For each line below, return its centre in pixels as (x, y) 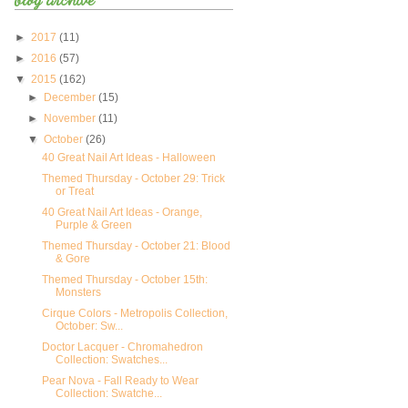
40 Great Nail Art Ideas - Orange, (122, 213)
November (71, 119)
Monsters (78, 293)
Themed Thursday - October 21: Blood (136, 246)
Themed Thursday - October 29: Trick (133, 179)
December (71, 98)
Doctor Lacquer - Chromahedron (122, 347)
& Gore (72, 259)
